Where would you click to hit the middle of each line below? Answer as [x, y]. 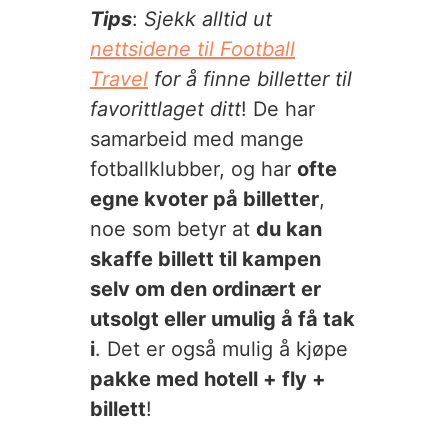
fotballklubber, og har [193, 169]
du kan [289, 229]
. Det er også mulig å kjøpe [221, 349]
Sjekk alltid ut [208, 19]
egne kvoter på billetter [204, 199]
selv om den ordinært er [205, 289]
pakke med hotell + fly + [208, 379]
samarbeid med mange [197, 139]
